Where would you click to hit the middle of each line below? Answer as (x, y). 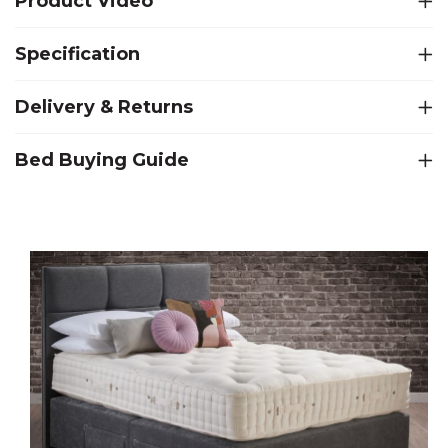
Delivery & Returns (104, 106)
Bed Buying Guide (102, 159)
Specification (77, 53)
